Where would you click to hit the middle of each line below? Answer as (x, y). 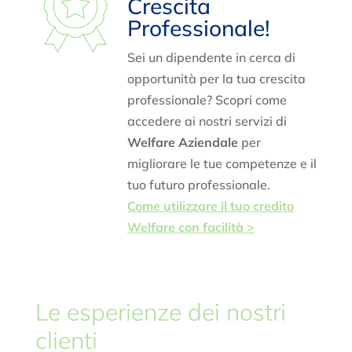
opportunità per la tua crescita (216, 79)
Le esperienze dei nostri (160, 312)
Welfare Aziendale (182, 143)
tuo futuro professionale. (198, 185)
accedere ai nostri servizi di (207, 121)
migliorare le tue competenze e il (222, 164)
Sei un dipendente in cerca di (211, 58)
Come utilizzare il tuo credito (210, 206)
